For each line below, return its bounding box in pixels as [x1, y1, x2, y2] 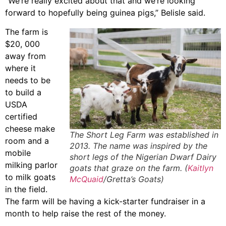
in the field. [5, 184, 47, 195]
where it [5, 63, 36, 74]
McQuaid [70, 174, 103, 185]
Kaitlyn [188, 163, 213, 174]
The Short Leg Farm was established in [70, 130, 218, 140]
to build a [5, 87, 41, 98]
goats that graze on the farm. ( [70, 163, 188, 174]
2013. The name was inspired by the [70, 141, 207, 151]
